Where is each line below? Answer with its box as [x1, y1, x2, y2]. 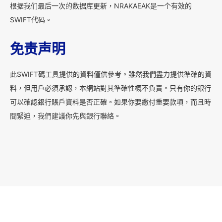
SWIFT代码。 [10, 15, 52, 24]
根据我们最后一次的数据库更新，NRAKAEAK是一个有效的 [10, 1, 192, 10]
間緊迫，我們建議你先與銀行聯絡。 [10, 111, 121, 120]
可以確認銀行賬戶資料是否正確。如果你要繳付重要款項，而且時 [10, 98, 211, 106]
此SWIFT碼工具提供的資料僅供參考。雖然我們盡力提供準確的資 [10, 70, 212, 78]
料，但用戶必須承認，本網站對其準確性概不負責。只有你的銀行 [10, 84, 211, 92]
